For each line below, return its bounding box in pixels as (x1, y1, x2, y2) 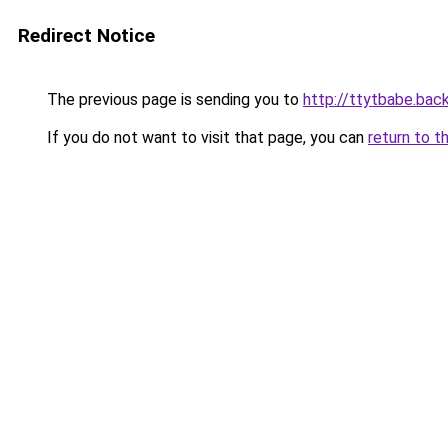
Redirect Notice (18, 24, 155, 47)
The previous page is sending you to (43, 90, 303, 109)
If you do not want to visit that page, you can (43, 128, 368, 147)
